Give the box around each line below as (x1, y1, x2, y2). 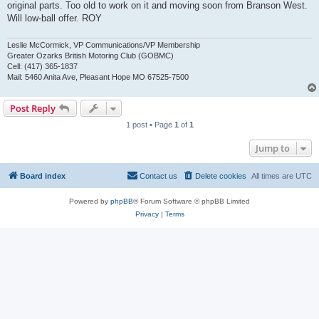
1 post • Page (125, 120, 174, 129)
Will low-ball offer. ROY (7, 13, 102, 24)
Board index (20, 171, 66, 180)
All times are (251, 171, 296, 180)
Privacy (135, 209, 159, 218)
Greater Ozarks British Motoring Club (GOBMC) (7, 51, 174, 60)
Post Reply (10, 101, 56, 115)
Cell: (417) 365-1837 (7, 61, 78, 70)
